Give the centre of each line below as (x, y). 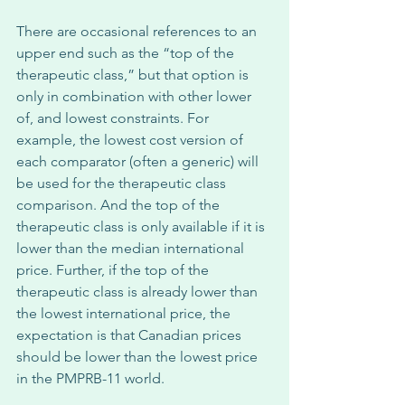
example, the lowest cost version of (132, 140)
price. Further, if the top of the (114, 270)
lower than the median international (132, 248)
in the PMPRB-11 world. (92, 378)
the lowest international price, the (125, 313)
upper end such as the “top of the (127, 53)
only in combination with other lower (136, 96)
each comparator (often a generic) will (139, 161)
